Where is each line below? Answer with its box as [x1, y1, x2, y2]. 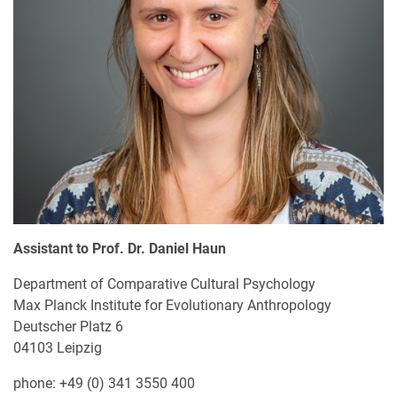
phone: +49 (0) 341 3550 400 [13, 375, 195, 393]
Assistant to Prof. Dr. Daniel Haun [13, 240, 226, 258]
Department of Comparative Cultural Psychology [13, 276, 315, 293]
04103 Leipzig [13, 339, 102, 357]
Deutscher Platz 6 [13, 318, 123, 336]
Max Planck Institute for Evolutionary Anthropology [13, 297, 331, 315]
